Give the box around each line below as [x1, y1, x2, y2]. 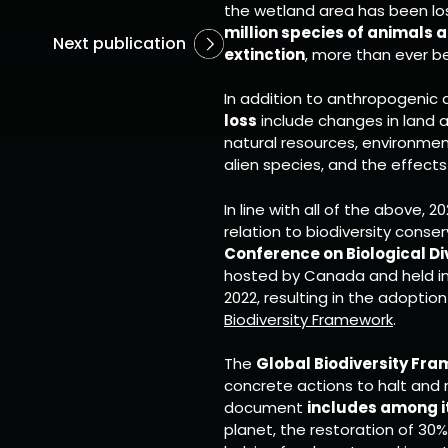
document [224, 397, 307, 418]
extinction [224, 43, 305, 65]
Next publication [53, 31, 186, 55]
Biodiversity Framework [224, 308, 393, 330]
